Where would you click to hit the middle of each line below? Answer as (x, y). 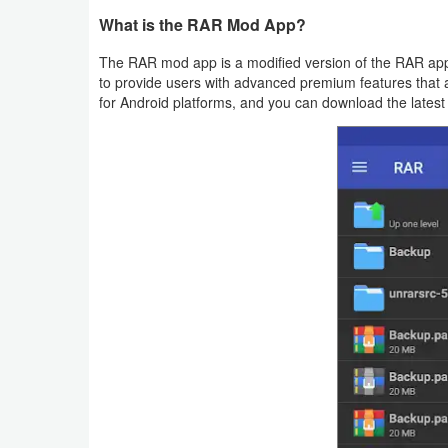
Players (57, 380)
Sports (53, 152)
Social (52, 106)
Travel (52, 244)
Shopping (62, 60)
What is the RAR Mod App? (202, 24)
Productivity (70, 14)
